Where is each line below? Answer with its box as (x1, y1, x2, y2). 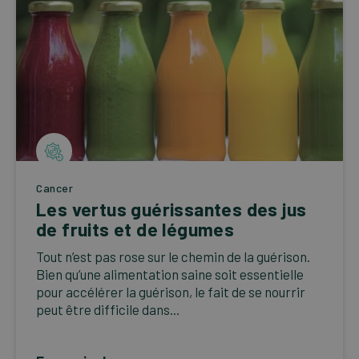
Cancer (36, 181, 74, 196)
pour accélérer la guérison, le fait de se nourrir (36, 284, 305, 301)
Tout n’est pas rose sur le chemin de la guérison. (36, 248, 310, 265)
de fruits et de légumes (36, 218, 235, 241)
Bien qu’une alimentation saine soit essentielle (36, 266, 304, 283)
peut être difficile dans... (36, 301, 179, 318)
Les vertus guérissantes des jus (36, 198, 307, 221)
